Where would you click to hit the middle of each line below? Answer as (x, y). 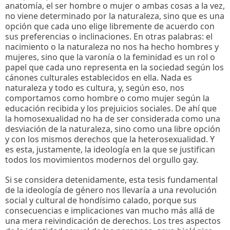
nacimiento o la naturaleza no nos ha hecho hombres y (112, 47)
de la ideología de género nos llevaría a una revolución (111, 190)
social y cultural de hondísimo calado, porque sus (101, 200)
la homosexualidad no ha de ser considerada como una (113, 119)
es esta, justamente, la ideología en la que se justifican (110, 150)
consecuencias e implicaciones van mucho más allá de (110, 211)
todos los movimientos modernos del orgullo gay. (102, 160)
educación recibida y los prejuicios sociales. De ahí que (111, 109)
